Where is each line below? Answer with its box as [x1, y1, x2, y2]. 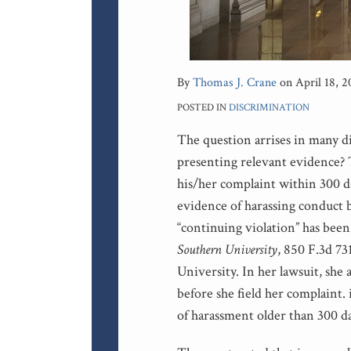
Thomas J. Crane [193, 74, 277, 91]
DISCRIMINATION [229, 100, 309, 114]
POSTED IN [177, 100, 229, 114]
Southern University [177, 240, 277, 259]
